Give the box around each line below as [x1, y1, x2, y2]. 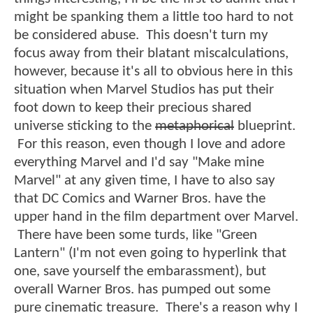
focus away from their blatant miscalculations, [14, 46, 289, 61]
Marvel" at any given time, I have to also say [14, 173, 275, 189]
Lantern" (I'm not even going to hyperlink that [14, 246, 286, 261]
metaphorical [155, 119, 234, 134]
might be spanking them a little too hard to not [14, 10, 293, 25]
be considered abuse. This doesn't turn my [14, 28, 268, 43]
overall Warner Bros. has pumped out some [14, 282, 270, 298]
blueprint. [234, 119, 296, 134]
